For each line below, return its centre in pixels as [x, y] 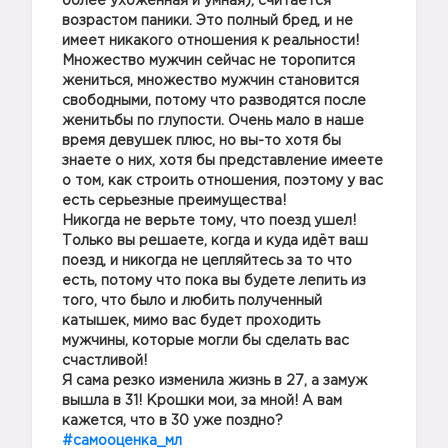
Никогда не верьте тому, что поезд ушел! [209, 221]
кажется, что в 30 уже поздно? [172, 421]
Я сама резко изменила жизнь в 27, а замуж [214, 381]
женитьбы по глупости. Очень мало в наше [213, 121]
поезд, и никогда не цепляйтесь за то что [207, 261]
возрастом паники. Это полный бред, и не [207, 21]
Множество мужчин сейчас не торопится [208, 61]
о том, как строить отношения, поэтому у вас [222, 181]
